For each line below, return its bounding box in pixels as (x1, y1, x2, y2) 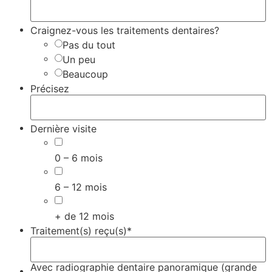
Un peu (63, 53, 95, 66)
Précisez (30, 82, 69, 95)
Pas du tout (63, 38, 115, 51)
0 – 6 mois (55, 151, 103, 164)
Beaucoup (63, 67, 108, 80)
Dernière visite (30, 122, 97, 135)
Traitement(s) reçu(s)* (30, 224, 132, 237)
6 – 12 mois (55, 180, 107, 193)
